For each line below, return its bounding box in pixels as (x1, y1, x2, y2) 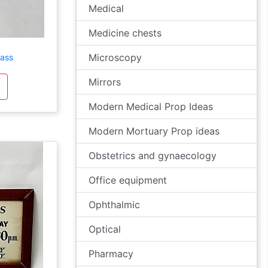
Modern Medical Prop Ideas (89, 100, 213, 112)
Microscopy (89, 51, 142, 63)
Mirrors (89, 76, 121, 88)
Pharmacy (89, 248, 133, 260)
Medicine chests (89, 27, 162, 39)
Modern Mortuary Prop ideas (89, 125, 220, 137)
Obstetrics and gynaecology (89, 150, 217, 162)
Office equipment (89, 174, 167, 186)
